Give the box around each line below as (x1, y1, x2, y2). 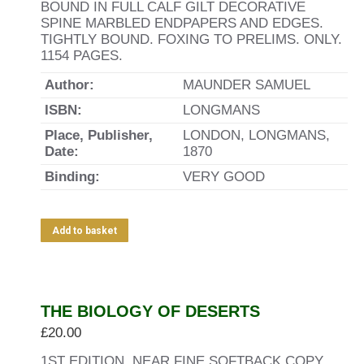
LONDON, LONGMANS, (183, 128, 330, 143)
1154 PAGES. (41, 48, 123, 63)
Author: (45, 77, 94, 93)
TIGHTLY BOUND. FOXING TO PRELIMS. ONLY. (41, 32, 342, 47)
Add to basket (52, 225, 117, 236)
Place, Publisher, (45, 128, 153, 143)
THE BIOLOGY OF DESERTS (41, 302, 260, 320)
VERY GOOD (183, 169, 265, 184)
